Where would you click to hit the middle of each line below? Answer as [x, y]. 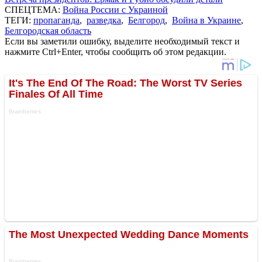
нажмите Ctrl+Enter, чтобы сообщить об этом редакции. [116, 51]
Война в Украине [206, 20]
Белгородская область [48, 30]
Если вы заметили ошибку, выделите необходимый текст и [122, 41]
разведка [104, 20]
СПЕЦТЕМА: [34, 9]
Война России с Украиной [115, 9]
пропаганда [56, 20]
